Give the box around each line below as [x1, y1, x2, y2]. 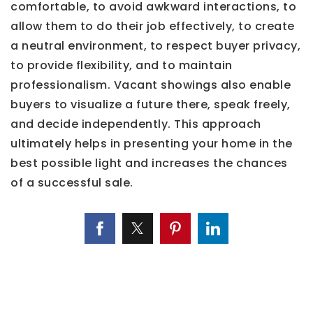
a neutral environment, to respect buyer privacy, [10, 37, 300, 54]
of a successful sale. [10, 174, 133, 191]
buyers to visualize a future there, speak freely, [10, 96, 291, 112]
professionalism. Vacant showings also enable [10, 76, 291, 93]
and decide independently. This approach [10, 115, 261, 132]
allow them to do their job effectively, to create [10, 17, 295, 34]
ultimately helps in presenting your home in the [10, 135, 293, 152]
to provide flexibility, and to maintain [10, 57, 233, 73]
